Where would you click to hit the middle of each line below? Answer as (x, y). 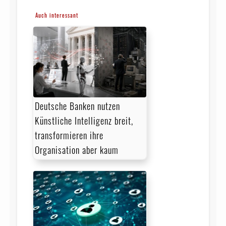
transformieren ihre (69, 135)
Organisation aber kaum (76, 150)
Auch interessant (56, 15)
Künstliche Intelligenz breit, (84, 121)
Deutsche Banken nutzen (77, 106)
